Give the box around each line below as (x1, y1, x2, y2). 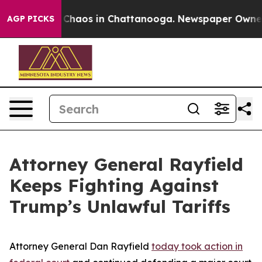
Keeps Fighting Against (9, 174, 219, 196)
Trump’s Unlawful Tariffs (9, 195, 230, 218)
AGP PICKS (7, 13, 54, 24)
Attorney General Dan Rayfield (9, 240, 151, 252)
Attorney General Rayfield (9, 153, 243, 175)
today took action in (151, 240, 243, 252)
